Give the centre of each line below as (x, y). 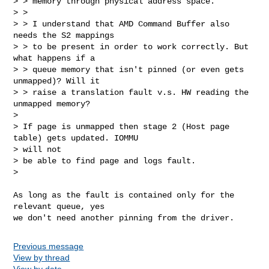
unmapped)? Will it (57, 81)
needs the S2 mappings (64, 35)
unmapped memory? (52, 104)
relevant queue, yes (59, 206)
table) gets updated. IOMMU (76, 138)
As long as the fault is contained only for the (124, 195)
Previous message (49, 246)
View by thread (42, 257)
